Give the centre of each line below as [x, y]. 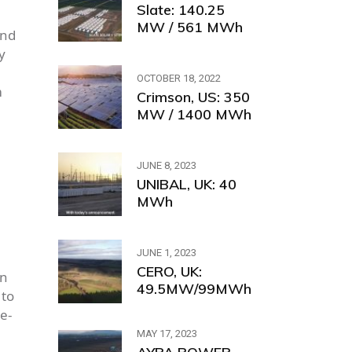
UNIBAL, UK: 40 [186, 184]
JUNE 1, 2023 [166, 252]
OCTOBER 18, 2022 [178, 78]
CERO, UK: [169, 271]
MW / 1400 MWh [194, 114]
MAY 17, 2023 [167, 334]
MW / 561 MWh [191, 27]
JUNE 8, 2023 [166, 165]
